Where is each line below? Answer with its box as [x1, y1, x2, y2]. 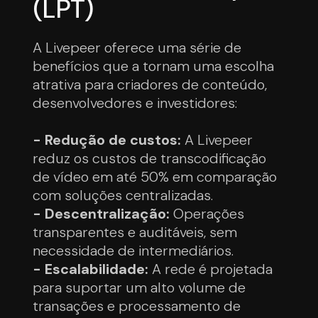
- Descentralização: [33, 204, 170, 223]
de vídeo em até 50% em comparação [33, 167, 278, 186]
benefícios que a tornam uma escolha [33, 56, 275, 75]
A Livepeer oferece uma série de [33, 38, 242, 57]
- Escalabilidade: [33, 259, 149, 278]
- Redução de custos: [33, 130, 182, 149]
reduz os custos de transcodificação [33, 148, 267, 168]
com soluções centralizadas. [33, 185, 214, 204]
